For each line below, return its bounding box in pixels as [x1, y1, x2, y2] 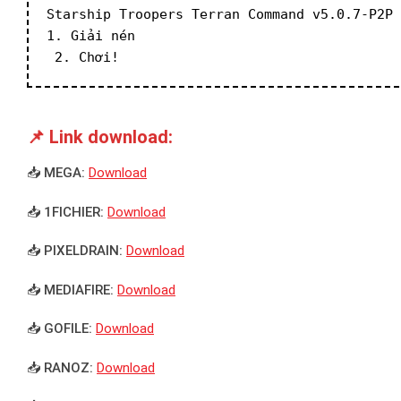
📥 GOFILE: [27, 320, 92, 337]
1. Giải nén [47, 27, 135, 44]
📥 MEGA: [27, 165, 85, 182]
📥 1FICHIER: [27, 203, 104, 220]
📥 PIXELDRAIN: [27, 243, 123, 260]
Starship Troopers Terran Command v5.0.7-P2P [47, 5, 393, 22]
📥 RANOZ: [27, 359, 93, 376]
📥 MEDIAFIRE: [27, 281, 114, 298]
